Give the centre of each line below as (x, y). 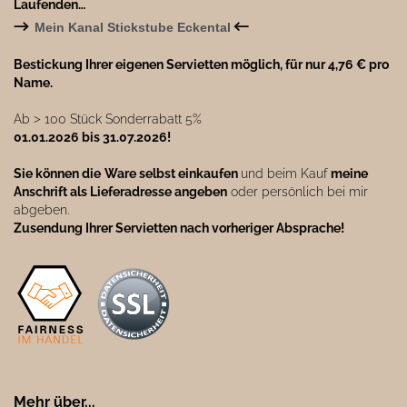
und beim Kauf (286, 174)
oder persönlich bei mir (298, 192)
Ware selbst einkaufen (173, 174)
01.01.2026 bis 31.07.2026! (92, 137)
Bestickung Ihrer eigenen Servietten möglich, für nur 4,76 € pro (201, 65)
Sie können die (57, 174)
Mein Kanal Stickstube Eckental (133, 27)
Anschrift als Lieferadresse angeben (120, 192)
